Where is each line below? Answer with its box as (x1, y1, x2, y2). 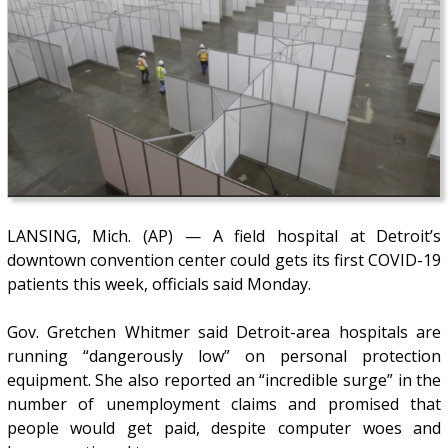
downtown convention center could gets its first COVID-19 (6, 249, 442, 272)
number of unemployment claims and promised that (6, 393, 442, 416)
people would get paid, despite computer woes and (6, 417, 442, 440)
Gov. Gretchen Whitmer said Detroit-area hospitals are (6, 321, 442, 344)
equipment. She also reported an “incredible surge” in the (6, 369, 442, 392)
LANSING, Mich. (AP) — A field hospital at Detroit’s (6, 225, 442, 248)
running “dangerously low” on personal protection (6, 345, 442, 368)
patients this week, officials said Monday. (6, 273, 311, 296)
